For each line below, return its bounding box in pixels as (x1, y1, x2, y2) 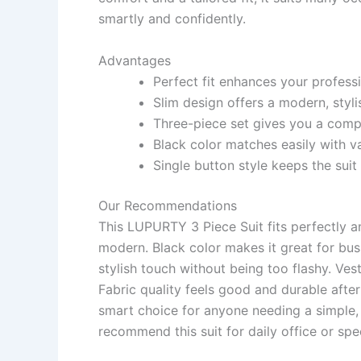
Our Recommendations (98, 197, 237, 214)
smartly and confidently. (98, 10, 246, 27)
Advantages (98, 52, 171, 69)
